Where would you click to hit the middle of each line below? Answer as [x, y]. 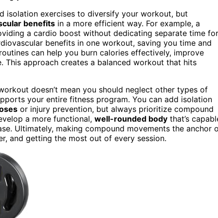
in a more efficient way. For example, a [127, 23]
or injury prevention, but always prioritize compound [116, 109]
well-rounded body [131, 118]
